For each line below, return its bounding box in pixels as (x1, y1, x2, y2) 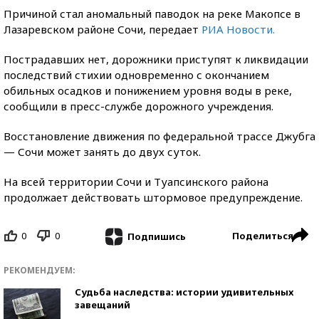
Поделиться (232, 229, 293, 242)
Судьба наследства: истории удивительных (75, 285, 293, 298)
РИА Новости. (199, 22, 275, 36)
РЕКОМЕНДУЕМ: (4, 263, 75, 276)
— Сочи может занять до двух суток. (4, 145, 201, 159)
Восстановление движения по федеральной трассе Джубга (4, 129, 315, 143)
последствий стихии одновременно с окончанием (4, 68, 269, 82)
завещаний (75, 298, 130, 311)
